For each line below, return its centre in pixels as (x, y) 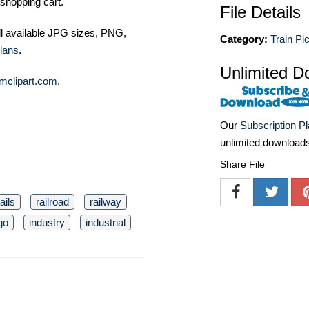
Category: (244, 39)
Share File (242, 165)
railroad (52, 202)
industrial (106, 223)
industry (47, 223)
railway (106, 202)
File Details (260, 12)
